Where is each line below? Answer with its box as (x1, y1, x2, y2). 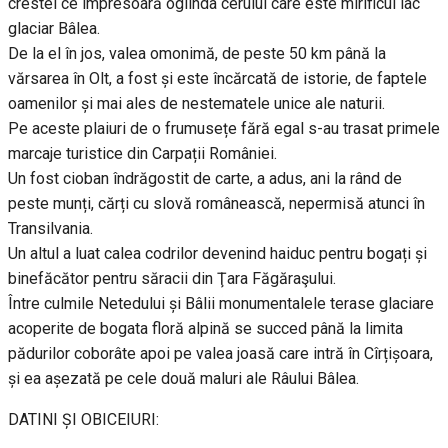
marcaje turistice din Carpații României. (8, 144, 277, 164)
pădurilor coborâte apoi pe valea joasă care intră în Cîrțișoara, (8, 344, 433, 364)
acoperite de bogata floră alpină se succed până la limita (8, 319, 403, 339)
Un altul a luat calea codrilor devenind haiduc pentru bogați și (8, 244, 427, 264)
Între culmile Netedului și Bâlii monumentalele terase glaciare (8, 294, 434, 314)
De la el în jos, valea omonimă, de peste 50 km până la (8, 44, 386, 64)
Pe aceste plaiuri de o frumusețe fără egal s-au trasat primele (8, 119, 440, 139)
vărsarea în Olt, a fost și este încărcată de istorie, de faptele (8, 69, 427, 89)
